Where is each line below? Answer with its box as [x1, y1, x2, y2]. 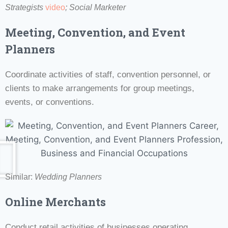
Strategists [5, 3, 43, 12]
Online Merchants [5, 194, 106, 209]
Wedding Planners [35, 172, 102, 181]
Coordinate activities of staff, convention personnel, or [5, 69, 211, 79]
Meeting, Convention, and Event [5, 24, 185, 40]
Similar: [5, 172, 35, 181]
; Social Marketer [65, 3, 126, 12]
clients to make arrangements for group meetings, [5, 83, 194, 93]
